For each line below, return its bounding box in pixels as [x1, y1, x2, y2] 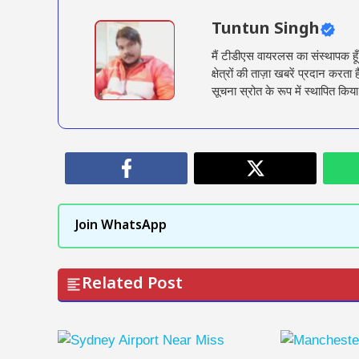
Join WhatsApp [75, 217, 167, 235]
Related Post [82, 274, 183, 295]
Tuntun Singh [211, 19, 320, 40]
